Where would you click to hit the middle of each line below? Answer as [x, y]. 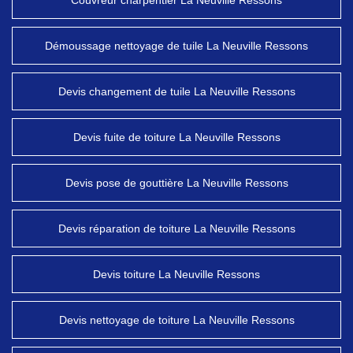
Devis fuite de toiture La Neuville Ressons [176, 137]
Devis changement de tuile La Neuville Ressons [176, 91]
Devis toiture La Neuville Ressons [176, 274]
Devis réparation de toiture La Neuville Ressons [176, 229]
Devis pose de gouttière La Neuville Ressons [176, 183]
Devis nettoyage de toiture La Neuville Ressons [176, 320]
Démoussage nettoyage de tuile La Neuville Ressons [176, 46]
